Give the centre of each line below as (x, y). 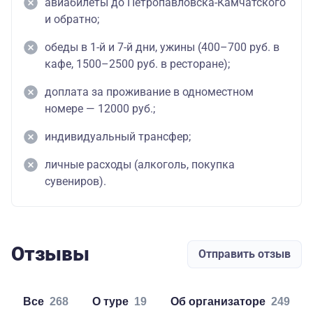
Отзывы (50, 254)
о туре (115, 302)
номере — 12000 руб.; (100, 109)
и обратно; (72, 20)
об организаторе (222, 302)
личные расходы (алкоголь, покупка (140, 165)
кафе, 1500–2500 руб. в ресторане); (137, 64)
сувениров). (75, 182)
